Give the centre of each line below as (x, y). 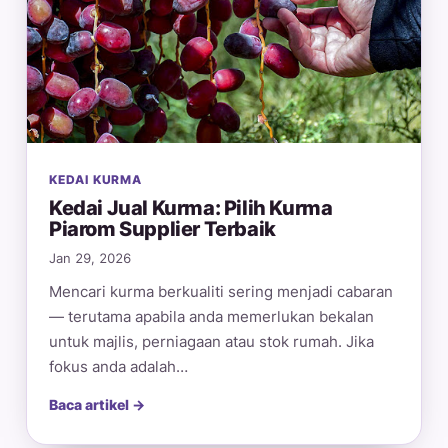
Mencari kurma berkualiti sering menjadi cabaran (221, 292)
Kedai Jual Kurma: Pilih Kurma (191, 208)
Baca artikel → (97, 405)
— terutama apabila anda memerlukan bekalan (211, 317)
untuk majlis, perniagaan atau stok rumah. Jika (211, 342)
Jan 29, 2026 (90, 259)
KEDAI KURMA (95, 180)
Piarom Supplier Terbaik (162, 229)
